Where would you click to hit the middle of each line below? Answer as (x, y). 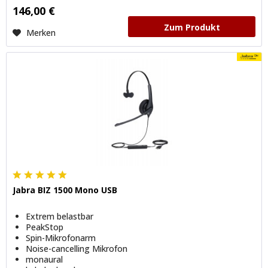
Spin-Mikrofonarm (61, 237)
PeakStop (45, 227)
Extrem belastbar (60, 216)
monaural (45, 259)
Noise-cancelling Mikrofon (77, 248)
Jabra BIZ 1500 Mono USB (65, 190)
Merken (41, 32)
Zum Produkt (192, 27)
